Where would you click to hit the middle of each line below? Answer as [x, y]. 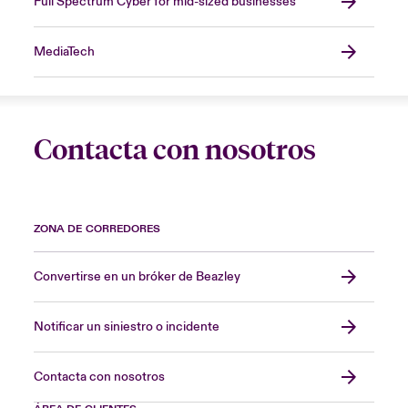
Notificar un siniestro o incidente [126, 327]
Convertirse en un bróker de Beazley [137, 277]
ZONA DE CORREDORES [97, 229]
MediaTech [64, 52]
